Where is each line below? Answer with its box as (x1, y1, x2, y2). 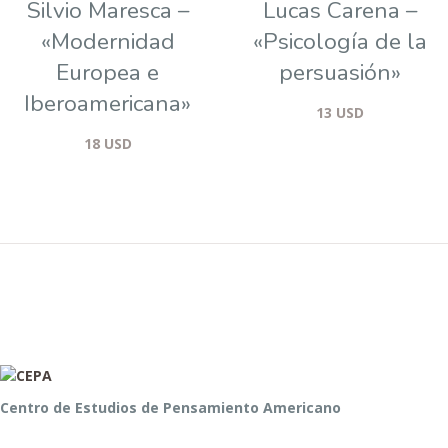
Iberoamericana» (24, 88, 192, 120)
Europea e (56, 57, 160, 89)
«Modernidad (40, 26, 175, 58)
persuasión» (278, 57, 401, 89)
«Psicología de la (252, 26, 427, 58)
